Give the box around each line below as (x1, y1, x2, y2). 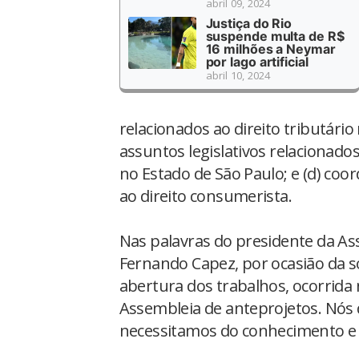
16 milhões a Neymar (205, 40, 336, 57)
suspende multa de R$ (205, 27, 345, 44)
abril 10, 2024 (205, 67, 271, 83)
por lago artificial (205, 53, 309, 70)
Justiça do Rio (205, 14, 292, 31)
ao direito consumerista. (119, 184, 292, 207)
